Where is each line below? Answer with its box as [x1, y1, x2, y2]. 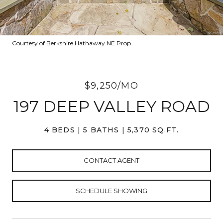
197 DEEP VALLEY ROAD [13, 97, 210, 116]
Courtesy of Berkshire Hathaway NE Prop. [12, 39, 132, 47]
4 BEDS [44, 125, 75, 134]
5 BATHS [83, 125, 119, 134]
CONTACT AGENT [84, 156, 139, 164]
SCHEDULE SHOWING [76, 186, 147, 195]
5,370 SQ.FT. [127, 125, 179, 134]
